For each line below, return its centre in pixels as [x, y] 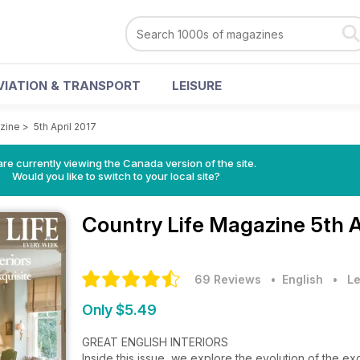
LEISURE [197, 86]
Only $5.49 [119, 310]
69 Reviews [228, 279]
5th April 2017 [65, 127]
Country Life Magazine [196, 225]
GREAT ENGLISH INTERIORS [155, 342]
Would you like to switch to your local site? [116, 176]
